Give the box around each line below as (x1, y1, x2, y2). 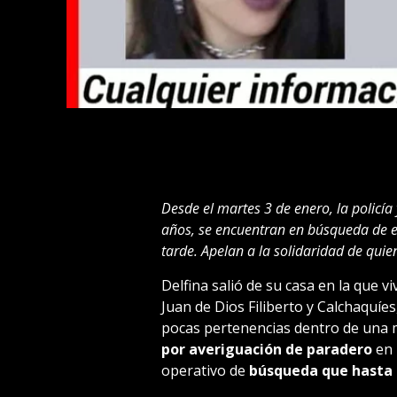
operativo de (160, 360, 245, 380)
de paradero (284, 339, 376, 359)
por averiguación (160, 339, 282, 359)
